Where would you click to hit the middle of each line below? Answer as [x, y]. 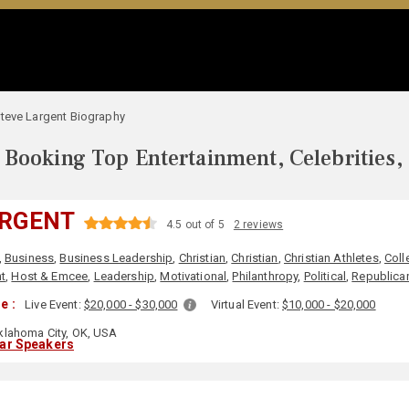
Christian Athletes [331, 258]
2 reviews [258, 225]
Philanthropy [265, 276]
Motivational [194, 276]
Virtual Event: [246, 304]
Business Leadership [116, 258]
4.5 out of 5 [195, 225]
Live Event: [54, 304]
